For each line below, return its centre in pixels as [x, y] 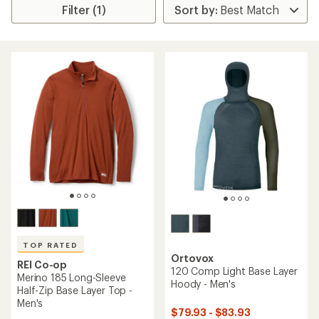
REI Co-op [42, 265]
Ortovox [192, 258]
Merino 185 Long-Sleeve [72, 277]
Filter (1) [84, 10]
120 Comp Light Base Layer [234, 271]
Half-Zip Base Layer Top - [75, 290]
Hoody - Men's [203, 284]
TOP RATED [51, 245]
